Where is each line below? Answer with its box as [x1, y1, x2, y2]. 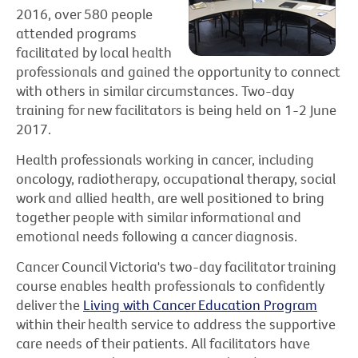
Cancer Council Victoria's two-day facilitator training [16, 257, 336, 276]
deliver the [16, 295, 83, 314]
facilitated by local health [16, 43, 172, 62]
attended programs [16, 24, 137, 43]
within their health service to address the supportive [16, 314, 336, 333]
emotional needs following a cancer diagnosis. [16, 226, 297, 245]
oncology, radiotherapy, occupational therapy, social [16, 169, 336, 188]
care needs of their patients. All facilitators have [16, 333, 310, 352]
